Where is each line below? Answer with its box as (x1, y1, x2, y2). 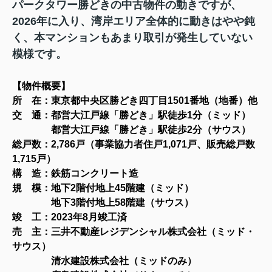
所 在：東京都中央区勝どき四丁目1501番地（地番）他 (12, 95, 257, 106)
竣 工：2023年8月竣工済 (12, 211, 127, 222)
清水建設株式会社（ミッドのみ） (51, 255, 197, 266)
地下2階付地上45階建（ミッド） (51, 182, 194, 193)
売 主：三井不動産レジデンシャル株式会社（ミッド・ (12, 226, 255, 237)
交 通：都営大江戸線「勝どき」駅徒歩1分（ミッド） (12, 109, 251, 120)
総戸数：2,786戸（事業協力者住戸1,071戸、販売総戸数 (12, 138, 255, 149)
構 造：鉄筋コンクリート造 (12, 168, 138, 178)
